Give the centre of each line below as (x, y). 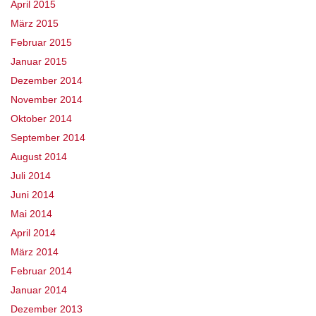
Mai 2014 (31, 214)
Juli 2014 (31, 176)
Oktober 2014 (41, 119)
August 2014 (39, 157)
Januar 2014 (39, 290)
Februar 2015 (41, 43)
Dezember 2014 (47, 81)
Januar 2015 (39, 62)
